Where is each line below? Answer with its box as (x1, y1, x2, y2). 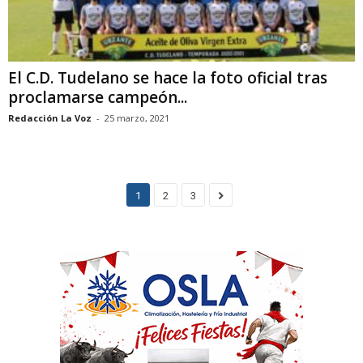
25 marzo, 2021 (105, 111, 169, 124)
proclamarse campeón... (8, 86, 187, 108)
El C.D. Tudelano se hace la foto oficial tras (8, 66, 327, 88)
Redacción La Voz (8, 111, 92, 124)
